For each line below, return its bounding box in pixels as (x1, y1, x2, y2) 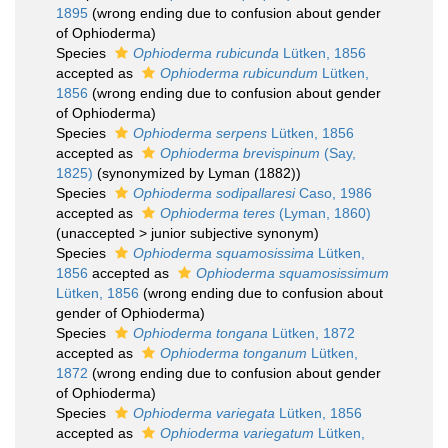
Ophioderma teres (160, 205, 275, 221)
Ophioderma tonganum (160, 345, 307, 361)
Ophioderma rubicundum (160, 65, 318, 81)
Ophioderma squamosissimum (196, 265, 389, 281)
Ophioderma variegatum (160, 425, 314, 441)
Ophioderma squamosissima (133, 245, 314, 261)
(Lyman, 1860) (275, 205, 371, 221)
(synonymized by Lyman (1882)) (97, 165, 301, 181)
